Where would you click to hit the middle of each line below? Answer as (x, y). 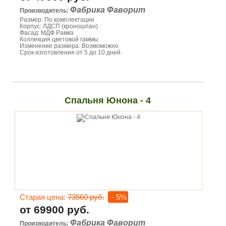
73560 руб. (86, 197)
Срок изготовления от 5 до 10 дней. (71, 52)
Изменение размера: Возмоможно (69, 46)
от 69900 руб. (54, 210)
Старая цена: (44, 197)
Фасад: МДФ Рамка (47, 33)
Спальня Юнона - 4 (108, 100)
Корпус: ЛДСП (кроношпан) (59, 26)
